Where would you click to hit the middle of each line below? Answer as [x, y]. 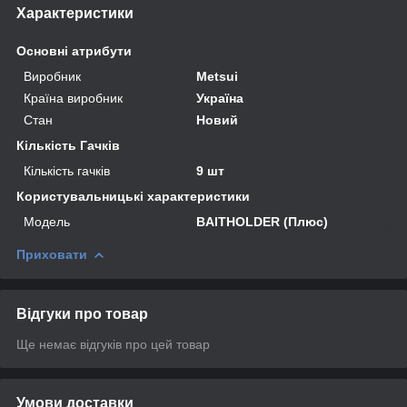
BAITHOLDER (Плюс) [263, 221]
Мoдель [47, 221]
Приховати [52, 254]
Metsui [218, 76]
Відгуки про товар [82, 313]
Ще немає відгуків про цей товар [113, 344]
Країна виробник [73, 98]
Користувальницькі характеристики [133, 196]
